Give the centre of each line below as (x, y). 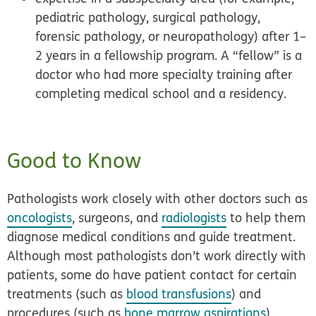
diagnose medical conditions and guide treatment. (152, 237)
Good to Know (74, 161)
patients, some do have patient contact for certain (152, 275)
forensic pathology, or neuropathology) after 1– (171, 37)
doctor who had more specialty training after (164, 75)
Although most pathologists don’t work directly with (157, 256)
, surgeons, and (117, 218)
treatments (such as (67, 294)
